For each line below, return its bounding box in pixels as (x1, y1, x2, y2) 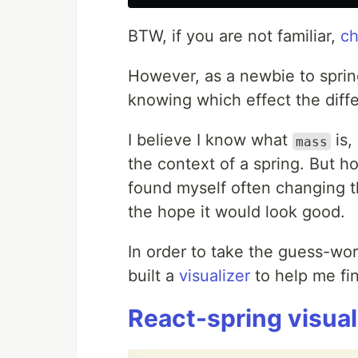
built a (128, 266, 179, 286)
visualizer (179, 266, 250, 286)
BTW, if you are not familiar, (128, 26, 340, 46)
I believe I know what (128, 130, 292, 150)
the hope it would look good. (128, 202, 345, 222)
